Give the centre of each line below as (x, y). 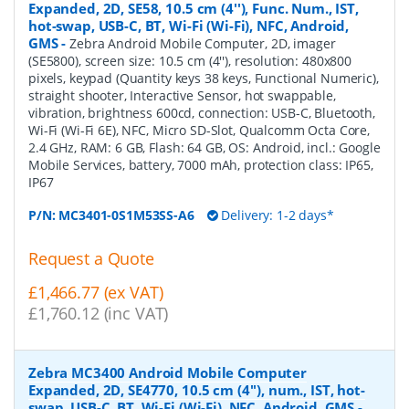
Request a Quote (91, 259)
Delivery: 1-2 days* (276, 215)
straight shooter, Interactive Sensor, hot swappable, (182, 96)
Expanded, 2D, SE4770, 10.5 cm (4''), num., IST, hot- (197, 389)
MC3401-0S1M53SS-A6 (126, 215)
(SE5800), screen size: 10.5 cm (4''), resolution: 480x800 (190, 61)
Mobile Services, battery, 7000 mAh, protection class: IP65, (201, 165)
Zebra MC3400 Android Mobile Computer (168, 372)
